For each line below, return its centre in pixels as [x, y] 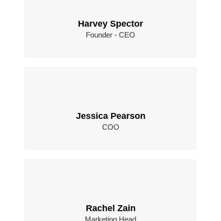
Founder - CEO [110, 35]
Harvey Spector [110, 23]
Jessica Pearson [110, 116]
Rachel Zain [110, 208]
